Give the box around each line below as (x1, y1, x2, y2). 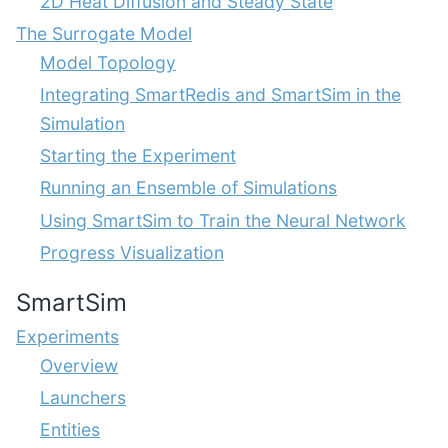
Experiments (16, 325, 119, 347)
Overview (40, 354, 118, 376)
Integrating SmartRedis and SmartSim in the (40, 84, 401, 105)
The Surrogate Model (16, 22, 192, 44)
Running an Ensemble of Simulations (40, 177, 337, 199)
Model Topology (40, 51, 176, 73)
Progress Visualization (40, 241, 224, 263)
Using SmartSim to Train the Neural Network (40, 209, 406, 231)
